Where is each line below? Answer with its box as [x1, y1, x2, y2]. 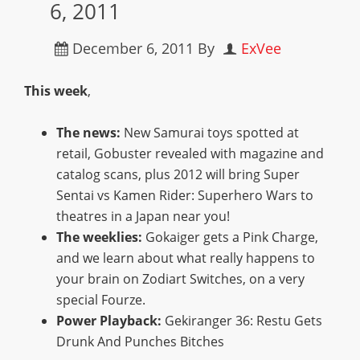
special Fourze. [56, 291, 145, 309]
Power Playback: [56, 312, 162, 329]
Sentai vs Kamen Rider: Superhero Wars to [56, 186, 313, 204]
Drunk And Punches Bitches [56, 333, 224, 350]
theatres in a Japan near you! [56, 207, 230, 225]
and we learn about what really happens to [56, 249, 315, 267]
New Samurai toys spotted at [121, 124, 299, 141]
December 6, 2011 [72, 39, 194, 58]
